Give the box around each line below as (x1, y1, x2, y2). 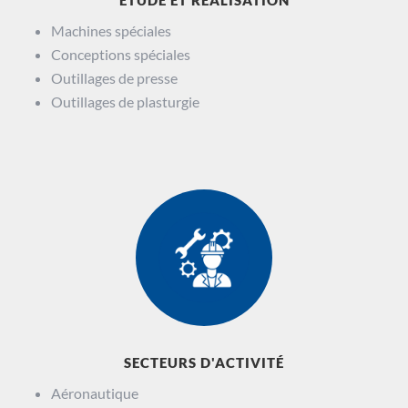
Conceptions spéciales (51, 45, 190, 63)
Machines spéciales (51, 21, 171, 39)
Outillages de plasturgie (51, 92, 199, 110)
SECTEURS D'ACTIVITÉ (124, 353, 284, 371)
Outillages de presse (51, 68, 178, 87)
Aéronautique (51, 383, 138, 402)
